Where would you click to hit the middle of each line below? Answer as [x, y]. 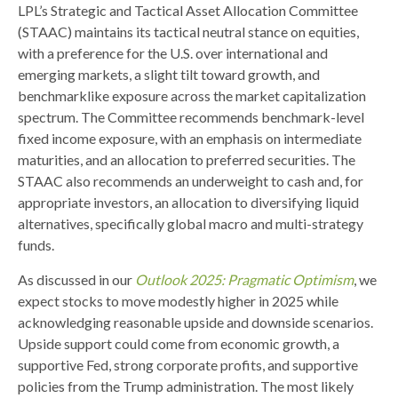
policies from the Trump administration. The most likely [186, 386]
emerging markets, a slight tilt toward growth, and [169, 74]
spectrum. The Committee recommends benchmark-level [191, 116]
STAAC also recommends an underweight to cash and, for [191, 180]
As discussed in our [76, 279]
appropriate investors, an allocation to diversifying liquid [188, 202]
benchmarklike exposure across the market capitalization [192, 95]
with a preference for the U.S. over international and [173, 52]
